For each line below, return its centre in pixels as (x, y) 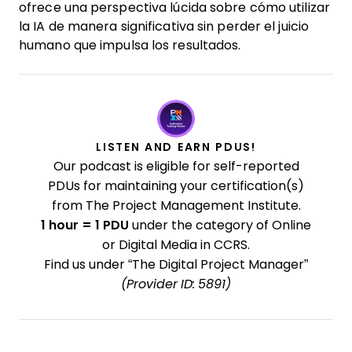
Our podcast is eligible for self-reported (176, 166)
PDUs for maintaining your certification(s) (176, 186)
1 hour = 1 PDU (85, 225)
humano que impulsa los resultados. (130, 45)
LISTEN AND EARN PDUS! (176, 147)
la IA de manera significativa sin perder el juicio (164, 26)
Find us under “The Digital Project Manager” (176, 264)
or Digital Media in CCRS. (176, 245)
